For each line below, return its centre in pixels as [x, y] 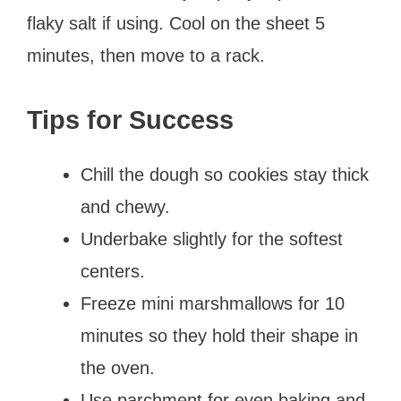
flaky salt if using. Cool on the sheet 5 [176, 23]
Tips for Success [130, 119]
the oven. [118, 367]
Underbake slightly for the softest [212, 239]
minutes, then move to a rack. [146, 55]
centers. [113, 271]
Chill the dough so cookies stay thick [225, 174]
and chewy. [125, 206]
